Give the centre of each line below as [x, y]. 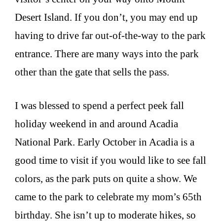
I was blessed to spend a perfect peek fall [99, 106]
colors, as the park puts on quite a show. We [106, 179]
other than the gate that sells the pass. [92, 72]
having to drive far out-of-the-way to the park [110, 35]
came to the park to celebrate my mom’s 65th [108, 197]
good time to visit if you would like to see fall [110, 161]
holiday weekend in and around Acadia [96, 124]
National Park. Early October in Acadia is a [105, 142]
